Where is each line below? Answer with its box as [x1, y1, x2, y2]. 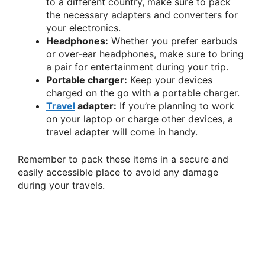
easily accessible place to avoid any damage [18, 166, 218, 179]
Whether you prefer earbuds [108, 35, 237, 47]
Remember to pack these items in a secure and [18, 153, 228, 166]
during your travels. [18, 179, 105, 192]
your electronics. [46, 22, 121, 34]
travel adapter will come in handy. [46, 126, 198, 138]
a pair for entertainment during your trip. [46, 61, 228, 73]
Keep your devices [127, 74, 212, 86]
